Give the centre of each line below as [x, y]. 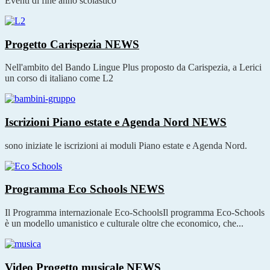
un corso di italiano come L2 [59, 78]
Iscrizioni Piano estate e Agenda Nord [99, 122]
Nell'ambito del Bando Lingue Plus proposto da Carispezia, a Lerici [133, 67]
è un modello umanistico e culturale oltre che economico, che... [124, 224]
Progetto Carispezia [55, 44]
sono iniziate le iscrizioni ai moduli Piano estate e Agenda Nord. [127, 145]
